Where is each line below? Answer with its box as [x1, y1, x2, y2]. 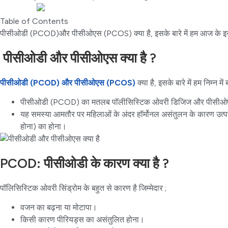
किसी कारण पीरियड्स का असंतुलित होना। [20, 214, 147, 224]
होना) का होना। [20, 122, 69, 132]
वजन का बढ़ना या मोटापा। [20, 202, 99, 212]
